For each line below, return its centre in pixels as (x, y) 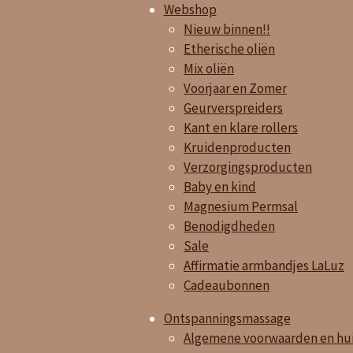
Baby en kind (220, 186)
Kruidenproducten (237, 147)
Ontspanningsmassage (227, 318)
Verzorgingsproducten (248, 167)
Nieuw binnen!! (227, 29)
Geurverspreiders (233, 108)
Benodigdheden (229, 226)
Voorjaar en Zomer (235, 88)
